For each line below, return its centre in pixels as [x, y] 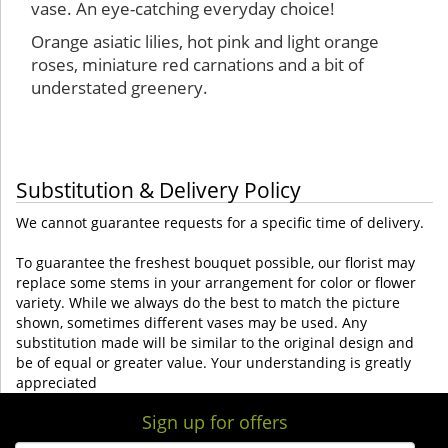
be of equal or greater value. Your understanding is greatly [213, 362]
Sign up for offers [215, 421]
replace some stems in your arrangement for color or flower [216, 282]
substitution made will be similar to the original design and [215, 342]
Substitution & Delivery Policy [158, 189]
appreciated [56, 382]
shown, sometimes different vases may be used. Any [191, 322]
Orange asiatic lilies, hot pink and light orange [205, 41]
